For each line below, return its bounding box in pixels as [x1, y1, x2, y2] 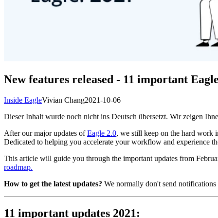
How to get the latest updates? [4, 179, 102, 188]
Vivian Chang [42, 95, 85, 104]
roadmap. [4, 163, 33, 171]
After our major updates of [4, 128, 87, 137]
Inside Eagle [4, 95, 42, 104]
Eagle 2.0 [87, 128, 116, 137]
